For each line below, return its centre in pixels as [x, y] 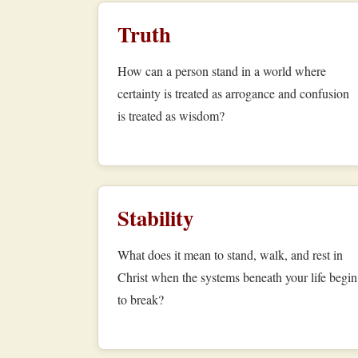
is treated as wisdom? [171, 116]
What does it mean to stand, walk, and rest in [230, 255]
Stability [155, 218]
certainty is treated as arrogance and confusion [233, 93]
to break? [141, 300]
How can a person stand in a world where [222, 71]
